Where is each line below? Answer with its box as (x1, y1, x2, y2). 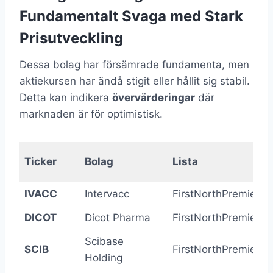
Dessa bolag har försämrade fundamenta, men (19, 58, 249, 71)
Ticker (24, 155, 57, 168)
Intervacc (85, 188, 129, 200)
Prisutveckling (19, 29, 123, 48)
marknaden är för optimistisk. (19, 108, 163, 121)
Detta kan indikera (19, 91, 112, 104)
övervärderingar (112, 91, 195, 104)
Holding (85, 252, 122, 264)
